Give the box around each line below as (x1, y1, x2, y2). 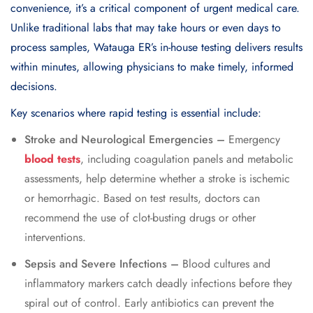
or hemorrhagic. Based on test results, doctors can (24, 190, 260, 207)
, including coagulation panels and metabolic (80, 151, 293, 168)
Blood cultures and (182, 256, 270, 272)
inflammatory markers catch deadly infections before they (24, 275, 292, 292)
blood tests (24, 151, 80, 168)
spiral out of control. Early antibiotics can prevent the (24, 295, 274, 312)
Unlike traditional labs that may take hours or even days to (10, 20, 281, 36)
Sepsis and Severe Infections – (24, 256, 182, 272)
